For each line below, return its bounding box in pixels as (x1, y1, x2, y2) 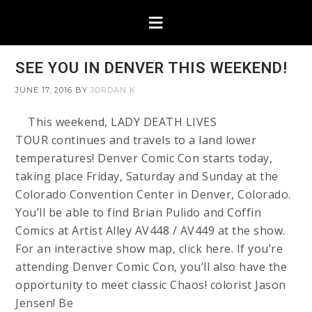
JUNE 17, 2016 (15, 85, 73, 95)
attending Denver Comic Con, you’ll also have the (15, 259, 288, 274)
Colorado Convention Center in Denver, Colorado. (15, 187, 291, 202)
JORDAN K (91, 85, 136, 95)
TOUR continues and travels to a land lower (15, 132, 257, 148)
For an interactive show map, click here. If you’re (15, 241, 283, 256)
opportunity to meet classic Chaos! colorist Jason (15, 277, 286, 292)
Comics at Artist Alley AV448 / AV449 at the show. (15, 223, 286, 238)
